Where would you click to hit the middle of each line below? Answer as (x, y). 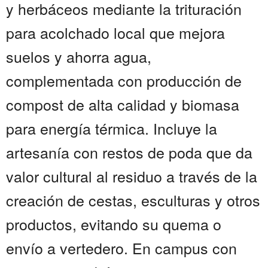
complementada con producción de (124, 80)
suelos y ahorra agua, (79, 57)
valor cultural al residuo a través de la (132, 176)
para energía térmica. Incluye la (112, 128)
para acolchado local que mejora (115, 33)
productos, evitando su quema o (114, 224)
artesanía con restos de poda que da (129, 152)
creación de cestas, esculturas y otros (133, 200)
